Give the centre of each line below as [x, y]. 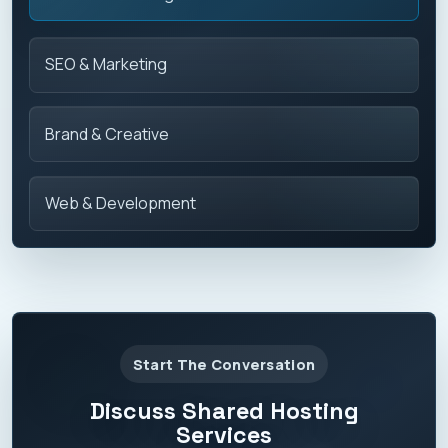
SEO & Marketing [106, 64]
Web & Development [121, 203]
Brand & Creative [107, 133]
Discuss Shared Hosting [224, 410]
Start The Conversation [224, 364]
